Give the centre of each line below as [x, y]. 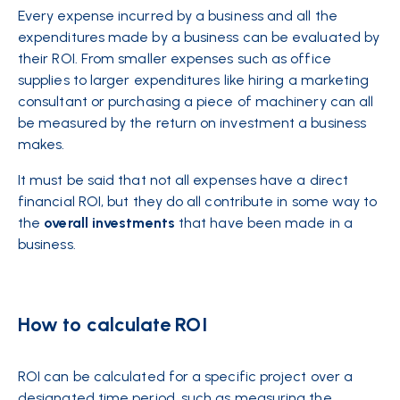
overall [66, 223]
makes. [43, 144]
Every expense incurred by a [113, 16]
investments [133, 223]
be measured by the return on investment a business [192, 123]
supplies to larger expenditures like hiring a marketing [194, 80]
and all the [300, 16]
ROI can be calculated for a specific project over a [186, 376]
